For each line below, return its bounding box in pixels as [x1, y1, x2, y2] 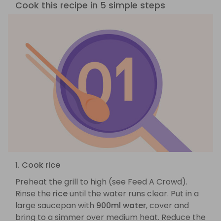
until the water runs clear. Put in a [68, 188, 199, 200]
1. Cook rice [15, 159, 60, 171]
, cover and [146, 200, 189, 212]
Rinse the [15, 188, 53, 200]
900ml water [96, 200, 146, 212]
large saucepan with [15, 200, 96, 212]
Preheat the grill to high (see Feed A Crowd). [15, 176, 187, 188]
